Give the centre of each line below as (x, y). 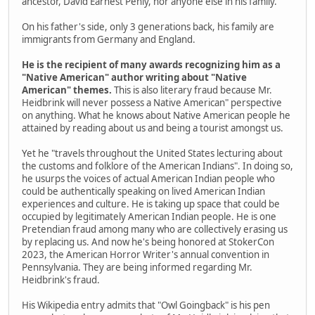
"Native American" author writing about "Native (134, 78)
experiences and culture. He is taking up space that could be (151, 204)
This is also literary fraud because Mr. (193, 90)
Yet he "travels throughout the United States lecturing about (152, 154)
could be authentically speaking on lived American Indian (143, 192)
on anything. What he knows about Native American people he (156, 116)
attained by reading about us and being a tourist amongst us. (153, 128)
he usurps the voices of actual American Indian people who (148, 179)
